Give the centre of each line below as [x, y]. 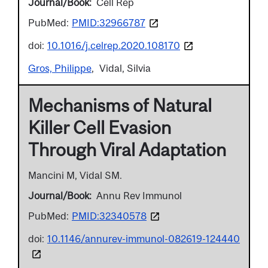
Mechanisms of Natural [120, 106]
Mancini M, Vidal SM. [75, 176]
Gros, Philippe [60, 68]
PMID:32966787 [109, 22]
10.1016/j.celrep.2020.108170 [114, 45]
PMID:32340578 [109, 216]
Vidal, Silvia [125, 68]
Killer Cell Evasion [100, 128]
